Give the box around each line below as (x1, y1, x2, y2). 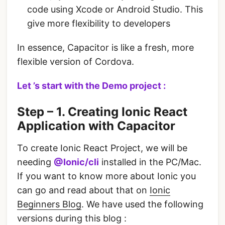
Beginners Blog (17, 199, 81, 210)
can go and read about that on (17, 185, 150, 196)
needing (17, 157, 54, 168)
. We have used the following (81, 199, 203, 210)
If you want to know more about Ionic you (17, 171, 196, 182)
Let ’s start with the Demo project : (17, 80, 166, 91)
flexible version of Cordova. (17, 56, 134, 67)
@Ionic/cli (54, 157, 99, 168)
